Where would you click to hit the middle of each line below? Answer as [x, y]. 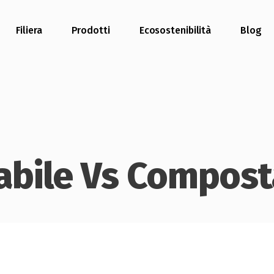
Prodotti [91, 30]
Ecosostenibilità [175, 30]
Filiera [29, 30]
